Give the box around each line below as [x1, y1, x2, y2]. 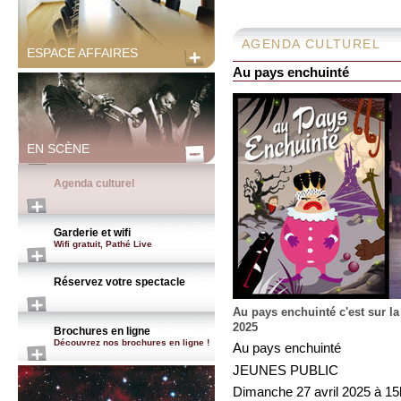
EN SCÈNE [27, 141, 90, 156]
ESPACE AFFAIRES [27, 46, 138, 60]
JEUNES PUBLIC [233, 363, 338, 378]
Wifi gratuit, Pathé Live [54, 239, 152, 249]
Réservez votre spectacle [54, 276, 185, 288]
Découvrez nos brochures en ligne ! [54, 337, 209, 347]
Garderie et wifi [54, 226, 131, 239]
